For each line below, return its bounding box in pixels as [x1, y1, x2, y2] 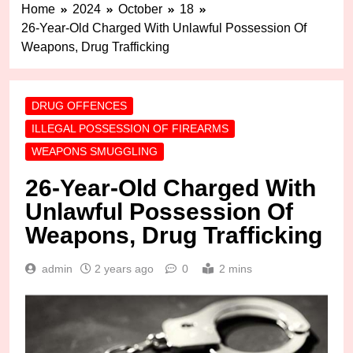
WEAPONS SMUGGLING [32, 145, 158, 158]
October [118, 2, 162, 17]
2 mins [219, 262, 252, 276]
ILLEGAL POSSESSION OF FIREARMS [32, 122, 229, 136]
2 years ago [95, 262, 154, 276]
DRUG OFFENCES [32, 99, 127, 113]
